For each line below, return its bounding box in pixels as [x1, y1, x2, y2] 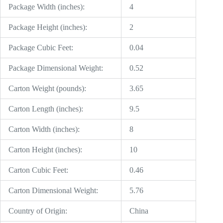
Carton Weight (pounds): [8, 84, 86, 93]
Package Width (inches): [8, 2, 85, 11]
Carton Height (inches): [8, 145, 82, 154]
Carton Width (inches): [8, 125, 80, 134]
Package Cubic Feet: [8, 43, 73, 52]
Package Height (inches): [8, 23, 87, 32]
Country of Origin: [8, 207, 67, 216]
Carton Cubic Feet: [8, 166, 68, 175]
